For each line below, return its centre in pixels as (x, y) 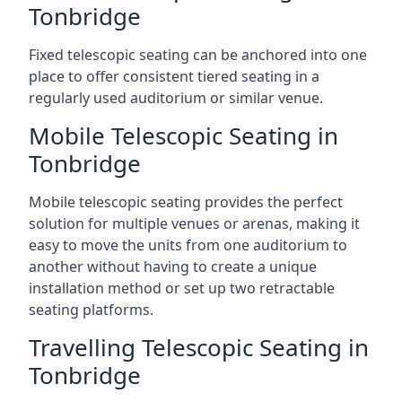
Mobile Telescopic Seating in (184, 135)
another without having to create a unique (173, 266)
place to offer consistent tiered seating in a (174, 76)
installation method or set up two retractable (182, 288)
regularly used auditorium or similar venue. (176, 97)
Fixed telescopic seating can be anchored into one (198, 54)
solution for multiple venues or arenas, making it (194, 223)
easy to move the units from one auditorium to (188, 245)
